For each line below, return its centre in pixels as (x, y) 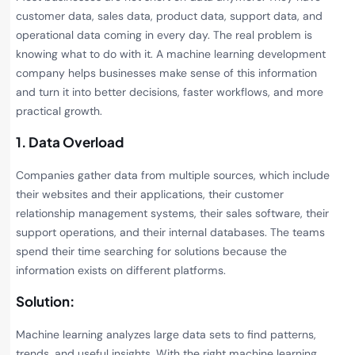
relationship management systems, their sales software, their (172, 214)
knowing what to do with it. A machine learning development (171, 53)
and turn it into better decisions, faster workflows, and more (170, 92)
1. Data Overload (70, 142)
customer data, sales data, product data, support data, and (169, 15)
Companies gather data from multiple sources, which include (173, 176)
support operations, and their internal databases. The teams (170, 233)
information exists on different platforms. (121, 271)
